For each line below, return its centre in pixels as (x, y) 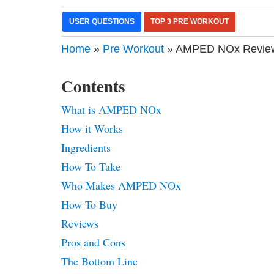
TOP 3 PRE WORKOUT (190, 21)
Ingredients (86, 147)
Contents (94, 86)
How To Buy (90, 204)
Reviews (80, 223)
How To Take (91, 166)
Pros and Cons (94, 242)
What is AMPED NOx (112, 109)
